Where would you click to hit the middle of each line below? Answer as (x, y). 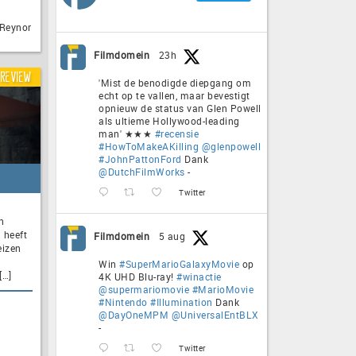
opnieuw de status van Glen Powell (180, 108)
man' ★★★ (127, 133)
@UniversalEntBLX (215, 314)
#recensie (176, 133)
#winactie (199, 276)
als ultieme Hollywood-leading (169, 120)
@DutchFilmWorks (142, 171)
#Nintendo (123, 302)
